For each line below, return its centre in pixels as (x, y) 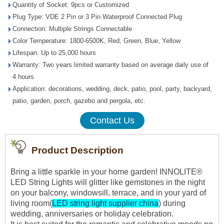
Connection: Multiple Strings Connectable (72, 28)
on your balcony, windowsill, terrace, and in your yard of (108, 192)
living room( (31, 203)
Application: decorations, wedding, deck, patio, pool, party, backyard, (112, 88)
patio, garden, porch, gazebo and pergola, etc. (79, 100)
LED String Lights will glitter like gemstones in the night (108, 182)
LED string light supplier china (105, 203)
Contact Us (112, 120)
